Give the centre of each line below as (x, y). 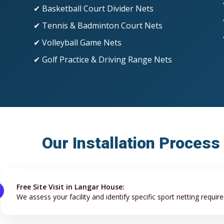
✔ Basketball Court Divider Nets (93, 8)
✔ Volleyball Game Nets (77, 42)
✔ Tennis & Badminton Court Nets (98, 25)
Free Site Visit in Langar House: (70, 186)
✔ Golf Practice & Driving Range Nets (102, 59)
